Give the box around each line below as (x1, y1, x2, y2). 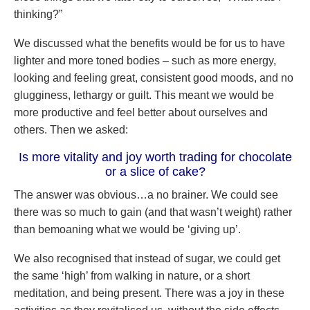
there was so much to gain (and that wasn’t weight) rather (14, 206, 292, 218)
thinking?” (14, 8, 62, 20)
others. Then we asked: (14, 124, 128, 136)
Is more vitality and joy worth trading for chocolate (18, 150, 292, 164)
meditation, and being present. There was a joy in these (14, 287, 284, 299)
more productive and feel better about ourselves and (14, 107, 268, 118)
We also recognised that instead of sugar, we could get (14, 253, 280, 264)
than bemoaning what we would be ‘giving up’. (14, 224, 241, 235)
